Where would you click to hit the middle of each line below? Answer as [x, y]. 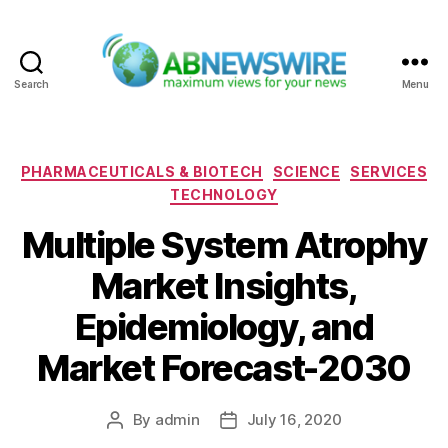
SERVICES [389, 171]
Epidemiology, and [224, 326]
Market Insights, [224, 285]
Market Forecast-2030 [224, 367]
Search [31, 83]
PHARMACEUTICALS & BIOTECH [141, 171]
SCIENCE [306, 171]
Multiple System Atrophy [224, 244]
